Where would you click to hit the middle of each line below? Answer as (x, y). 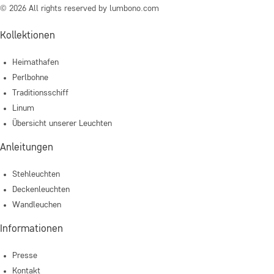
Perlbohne (30, 78)
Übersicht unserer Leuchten (62, 124)
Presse (25, 256)
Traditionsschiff (40, 93)
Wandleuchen (37, 205)
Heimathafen (35, 63)
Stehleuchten (36, 175)
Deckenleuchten (41, 190)
